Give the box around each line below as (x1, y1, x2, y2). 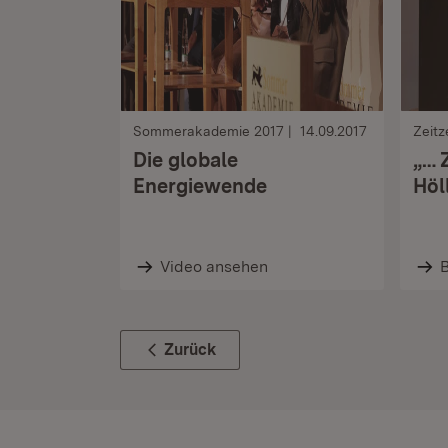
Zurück (164, 340, 216, 359)
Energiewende (133, 174, 267, 198)
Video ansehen (159, 257, 268, 276)
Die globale (133, 148, 238, 172)
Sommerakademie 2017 (133, 123, 284, 139)
